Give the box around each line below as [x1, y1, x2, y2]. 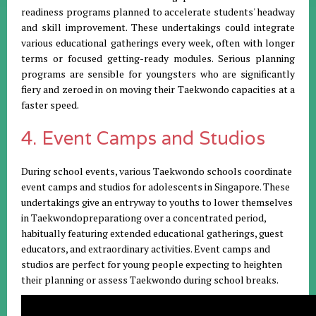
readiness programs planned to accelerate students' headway [21, 5, 295, 19]
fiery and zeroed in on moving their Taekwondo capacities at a [21, 83, 295, 97]
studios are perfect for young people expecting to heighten [21, 257, 282, 272]
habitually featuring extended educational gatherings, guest [21, 226, 284, 241]
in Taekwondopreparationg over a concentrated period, [21, 211, 266, 225]
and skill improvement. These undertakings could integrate [21, 20, 295, 35]
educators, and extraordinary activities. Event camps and [21, 242, 270, 256]
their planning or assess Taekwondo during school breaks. [21, 273, 279, 287]
